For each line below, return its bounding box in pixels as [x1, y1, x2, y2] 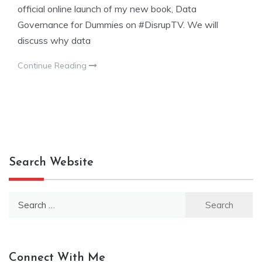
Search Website [9, 156, 94, 168]
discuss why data [18, 34, 91, 46]
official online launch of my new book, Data [18, 2, 196, 15]
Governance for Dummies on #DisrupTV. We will [18, 18, 218, 30]
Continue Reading [18, 60, 89, 71]
